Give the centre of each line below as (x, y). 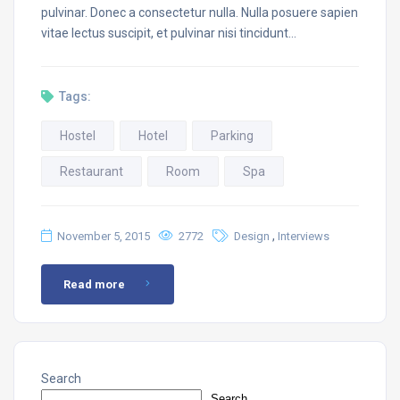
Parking (232, 135)
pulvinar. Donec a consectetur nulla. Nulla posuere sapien (200, 12)
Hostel (78, 135)
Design (252, 236)
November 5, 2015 (104, 236)
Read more (94, 284)
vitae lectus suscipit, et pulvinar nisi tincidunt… (169, 33)
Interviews (304, 236)
